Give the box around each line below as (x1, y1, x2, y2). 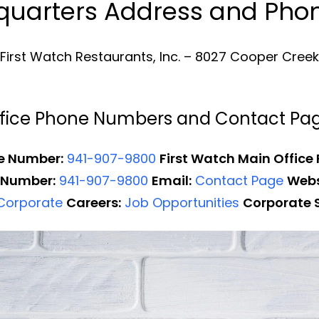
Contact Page (195, 171, 283, 189)
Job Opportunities (125, 193, 239, 211)
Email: (152, 171, 192, 189)
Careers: (66, 193, 121, 211)
